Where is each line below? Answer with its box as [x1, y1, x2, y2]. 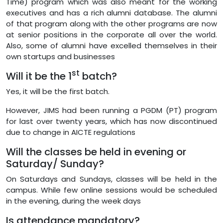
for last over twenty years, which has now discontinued [6, 115, 217, 126]
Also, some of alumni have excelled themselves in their [6, 40, 217, 51]
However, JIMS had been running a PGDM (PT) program [6, 105, 217, 115]
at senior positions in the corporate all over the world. [6, 29, 217, 40]
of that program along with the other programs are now [6, 18, 217, 29]
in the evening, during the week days [6, 195, 141, 206]
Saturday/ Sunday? [6, 156, 104, 171]
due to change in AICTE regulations [6, 126, 135, 137]
